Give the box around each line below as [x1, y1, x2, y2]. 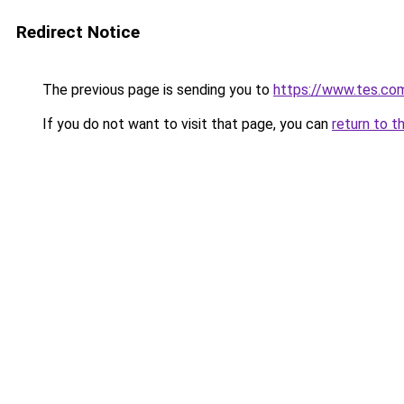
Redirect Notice [16, 22, 140, 42]
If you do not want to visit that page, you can [39, 115, 332, 133]
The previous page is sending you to [39, 81, 273, 98]
